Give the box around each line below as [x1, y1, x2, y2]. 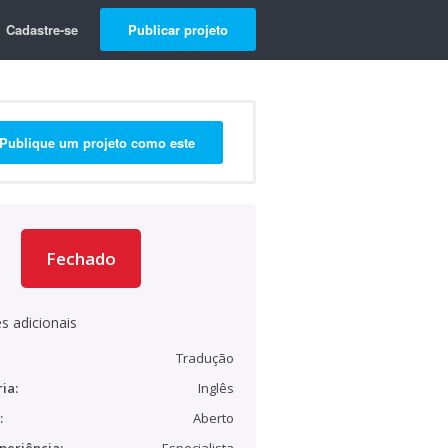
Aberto [193, 409, 234, 427]
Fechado [46, 247, 116, 270]
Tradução [176, 349, 234, 367]
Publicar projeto [128, 20, 228, 39]
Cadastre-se [6, 20, 78, 39]
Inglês [198, 379, 234, 397]
